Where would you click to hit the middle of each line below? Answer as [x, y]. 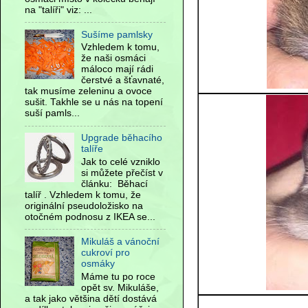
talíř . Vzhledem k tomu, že [83, 195]
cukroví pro [106, 252]
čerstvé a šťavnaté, [123, 80]
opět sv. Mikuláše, [120, 287]
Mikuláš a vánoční [121, 241]
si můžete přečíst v [122, 173]
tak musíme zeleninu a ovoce [88, 91]
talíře [92, 149]
